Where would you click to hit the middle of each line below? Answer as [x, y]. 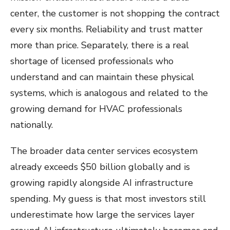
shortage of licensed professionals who [92, 61]
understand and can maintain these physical [102, 77]
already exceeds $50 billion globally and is [100, 167]
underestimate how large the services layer [102, 215]
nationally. [32, 125]
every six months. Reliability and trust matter [107, 29]
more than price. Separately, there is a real [100, 45]
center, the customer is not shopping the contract [115, 13]
